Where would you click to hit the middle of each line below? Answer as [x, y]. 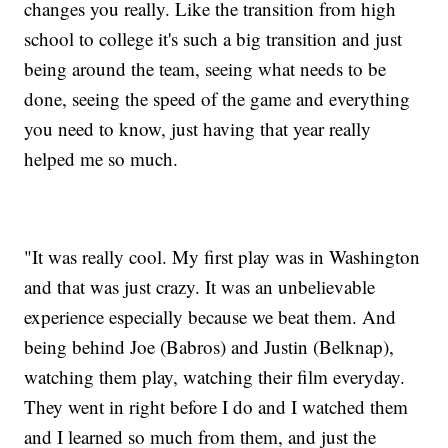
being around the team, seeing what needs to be [205, 68]
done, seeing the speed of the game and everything [217, 98]
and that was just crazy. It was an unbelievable [200, 286]
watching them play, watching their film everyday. [215, 376]
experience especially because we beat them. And [210, 316]
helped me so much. [101, 158]
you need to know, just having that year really [198, 128]
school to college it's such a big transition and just [213, 38]
